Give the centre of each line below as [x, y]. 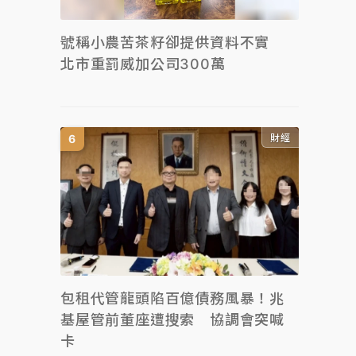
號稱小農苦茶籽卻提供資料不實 [172, 42]
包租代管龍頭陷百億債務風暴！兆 [172, 298]
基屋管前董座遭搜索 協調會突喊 [172, 320]
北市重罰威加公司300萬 [143, 64]
